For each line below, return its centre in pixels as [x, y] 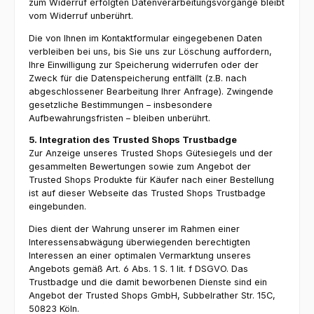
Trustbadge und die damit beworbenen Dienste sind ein [148, 282]
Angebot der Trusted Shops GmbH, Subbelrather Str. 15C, [152, 296]
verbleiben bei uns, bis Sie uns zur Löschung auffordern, [150, 51]
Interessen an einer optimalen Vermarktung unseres [140, 256]
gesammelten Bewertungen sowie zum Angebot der [140, 167]
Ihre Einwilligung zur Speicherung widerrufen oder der [144, 64]
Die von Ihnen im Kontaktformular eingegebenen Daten [145, 38]
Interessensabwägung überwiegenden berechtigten [139, 243]
